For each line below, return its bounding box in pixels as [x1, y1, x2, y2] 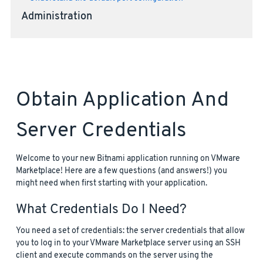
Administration [21, 11, 92, 24]
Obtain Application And [16, 87, 229, 114]
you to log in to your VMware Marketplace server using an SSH [16, 238, 241, 249]
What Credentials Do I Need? [16, 201, 187, 219]
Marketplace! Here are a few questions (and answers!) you [16, 166, 227, 177]
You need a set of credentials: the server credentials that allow [16, 225, 245, 237]
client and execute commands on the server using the [16, 250, 213, 262]
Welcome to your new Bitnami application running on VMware [16, 153, 240, 165]
